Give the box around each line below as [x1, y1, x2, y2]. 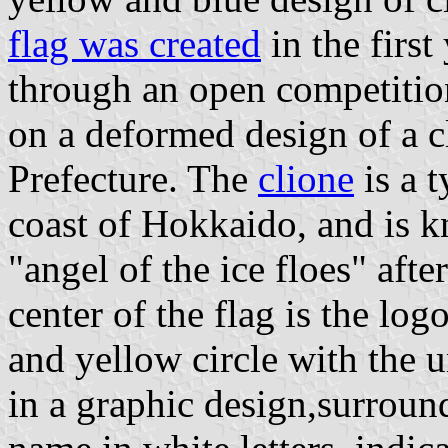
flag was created [8, 21, 261, 65]
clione [258, 156, 354, 200]
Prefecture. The [8, 156, 258, 200]
